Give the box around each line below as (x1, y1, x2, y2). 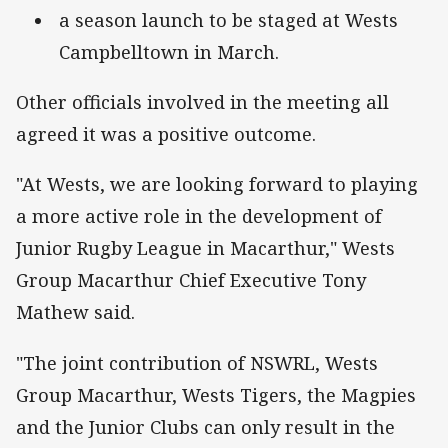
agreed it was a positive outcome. (16, 122, 316, 147)
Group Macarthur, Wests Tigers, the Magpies (16, 382, 416, 407)
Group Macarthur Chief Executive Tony (16, 268, 366, 293)
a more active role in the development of (16, 204, 382, 229)
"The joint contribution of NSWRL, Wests (16, 350, 378, 375)
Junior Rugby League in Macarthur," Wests (16, 236, 395, 261)
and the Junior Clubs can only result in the (16, 414, 395, 439)
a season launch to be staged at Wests (59, 8, 398, 33)
